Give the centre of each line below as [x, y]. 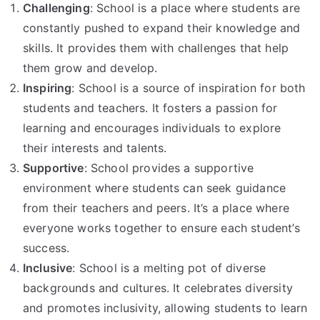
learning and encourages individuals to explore [152, 127]
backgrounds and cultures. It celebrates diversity [158, 287]
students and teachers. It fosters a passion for [150, 107]
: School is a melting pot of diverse [169, 267]
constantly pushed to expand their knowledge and [162, 27]
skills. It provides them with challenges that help [156, 47]
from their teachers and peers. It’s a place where [156, 207]
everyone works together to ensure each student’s [161, 227]
